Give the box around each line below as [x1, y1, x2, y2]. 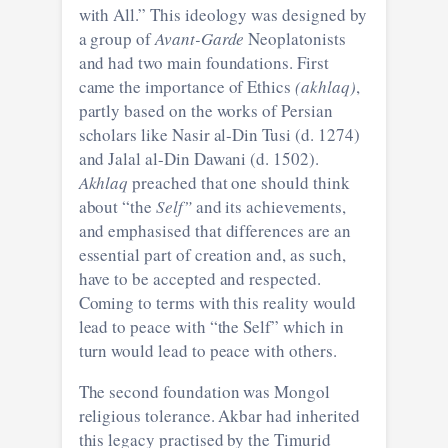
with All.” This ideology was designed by [78, 2, 367, 26]
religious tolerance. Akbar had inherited [78, 403, 296, 427]
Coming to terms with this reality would [78, 290, 139, 314]
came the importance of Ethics [78, 74, 296, 98]
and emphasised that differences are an [78, 218, 351, 242]
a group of [78, 26, 155, 50]
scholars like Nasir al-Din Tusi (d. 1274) [78, 122, 360, 146]
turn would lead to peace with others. [78, 338, 337, 362]
